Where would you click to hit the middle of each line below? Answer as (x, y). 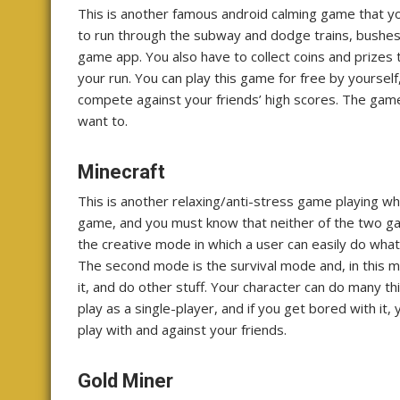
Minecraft (121, 171)
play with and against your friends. (182, 329)
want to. (103, 120)
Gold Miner (128, 380)
